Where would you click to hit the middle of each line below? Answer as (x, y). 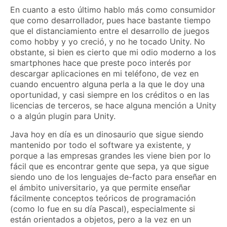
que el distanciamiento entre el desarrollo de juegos (110, 31)
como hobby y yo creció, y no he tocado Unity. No (108, 42)
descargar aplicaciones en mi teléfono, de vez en (104, 74)
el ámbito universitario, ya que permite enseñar (100, 187)
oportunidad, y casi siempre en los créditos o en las (110, 95)
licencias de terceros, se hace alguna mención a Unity (113, 106)
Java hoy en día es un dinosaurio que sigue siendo (107, 134)
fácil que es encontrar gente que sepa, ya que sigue (109, 166)
